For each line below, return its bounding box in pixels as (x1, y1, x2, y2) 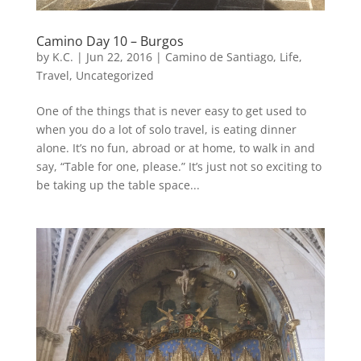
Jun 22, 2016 (85, 49, 152, 65)
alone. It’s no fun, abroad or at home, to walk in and (35, 140, 315, 156)
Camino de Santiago (164, 49, 273, 65)
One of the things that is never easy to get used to (35, 103, 306, 119)
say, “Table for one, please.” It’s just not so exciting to (35, 159, 322, 175)
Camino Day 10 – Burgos (35, 32, 184, 51)
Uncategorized (75, 68, 154, 84)
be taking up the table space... (35, 177, 200, 193)
